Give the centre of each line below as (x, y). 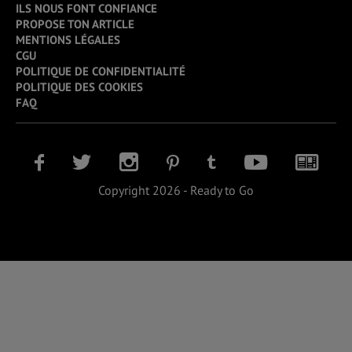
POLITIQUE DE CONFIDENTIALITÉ (101, 71)
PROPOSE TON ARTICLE (75, 24)
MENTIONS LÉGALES (68, 40)
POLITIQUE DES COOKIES (79, 87)
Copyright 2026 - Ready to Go (176, 191)
